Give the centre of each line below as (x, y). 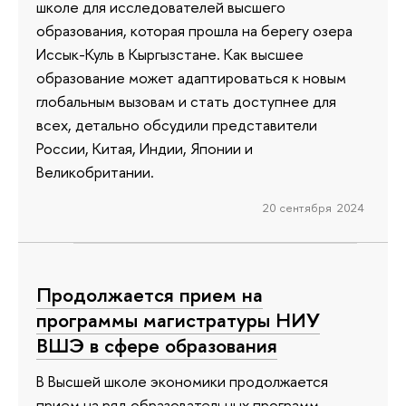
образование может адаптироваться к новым (191, 77)
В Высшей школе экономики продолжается (182, 382)
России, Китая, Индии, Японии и (145, 148)
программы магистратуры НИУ (178, 319)
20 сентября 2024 (313, 207)
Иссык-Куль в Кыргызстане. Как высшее (170, 53)
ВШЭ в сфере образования (157, 345)
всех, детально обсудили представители (177, 124)
